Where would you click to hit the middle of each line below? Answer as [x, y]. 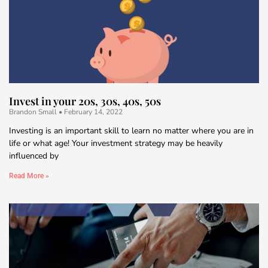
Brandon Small [34, 112]
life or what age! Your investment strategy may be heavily [116, 143]
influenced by [34, 156]
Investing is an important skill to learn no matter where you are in [131, 130]
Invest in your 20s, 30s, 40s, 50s [85, 101]
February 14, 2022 [92, 112]
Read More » [29, 176]
